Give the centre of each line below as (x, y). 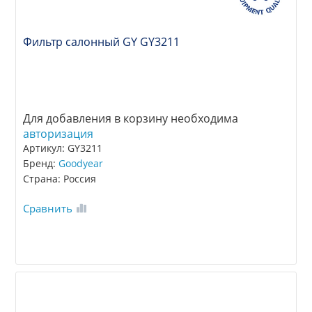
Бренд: (41, 163)
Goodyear (81, 163)
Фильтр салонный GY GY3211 (102, 41)
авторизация (58, 133)
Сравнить (48, 208)
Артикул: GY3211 (63, 148)
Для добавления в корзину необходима (131, 118)
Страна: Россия (60, 178)
